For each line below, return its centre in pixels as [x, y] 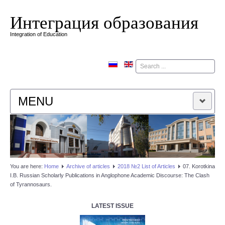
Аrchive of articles [88, 166]
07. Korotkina [199, 166]
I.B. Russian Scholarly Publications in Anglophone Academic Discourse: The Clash [110, 175]
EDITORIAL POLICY [65, 178]
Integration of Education [39, 34]
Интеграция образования [104, 22]
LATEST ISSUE [113, 206]
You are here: [27, 166]
